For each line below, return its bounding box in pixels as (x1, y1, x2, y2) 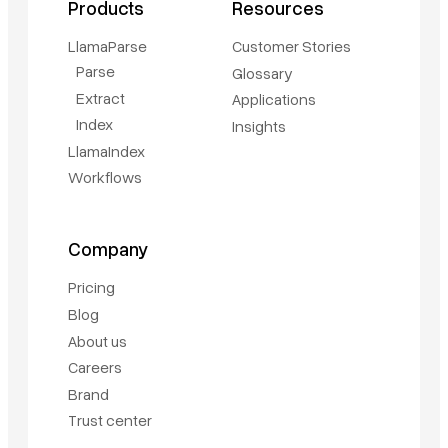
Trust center (68, 410, 152, 431)
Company (68, 237, 148, 261)
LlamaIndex (68, 140, 145, 161)
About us (68, 330, 127, 351)
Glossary (232, 62, 293, 83)
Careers (68, 357, 122, 378)
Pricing (68, 277, 115, 298)
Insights (232, 115, 286, 136)
